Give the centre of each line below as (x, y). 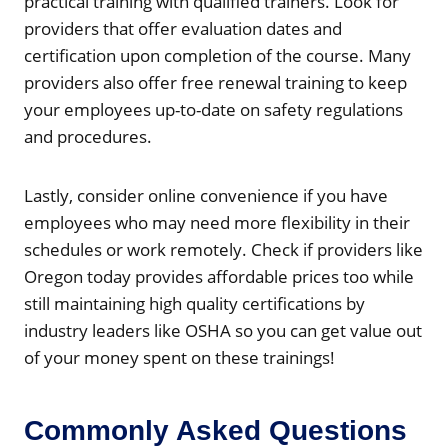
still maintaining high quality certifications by (194, 303)
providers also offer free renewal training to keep (215, 82)
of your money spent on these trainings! (179, 357)
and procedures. (88, 136)
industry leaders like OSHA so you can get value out (223, 330)
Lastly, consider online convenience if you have (206, 195)
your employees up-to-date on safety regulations (213, 109)
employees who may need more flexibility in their (217, 222)
